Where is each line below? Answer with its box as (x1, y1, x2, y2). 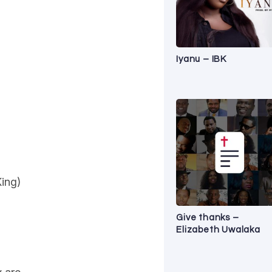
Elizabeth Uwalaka (176, 225, 260, 234)
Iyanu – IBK (176, 54, 226, 64)
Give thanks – (176, 212, 239, 222)
